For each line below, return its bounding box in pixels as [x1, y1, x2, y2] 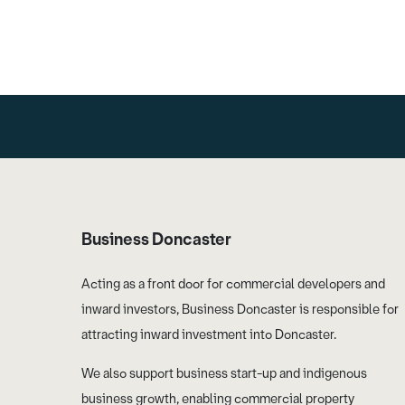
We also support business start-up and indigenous [81, 365, 367, 383]
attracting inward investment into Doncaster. [81, 326, 336, 344]
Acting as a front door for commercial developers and [81, 276, 385, 294]
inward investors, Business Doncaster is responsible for [81, 301, 399, 319]
